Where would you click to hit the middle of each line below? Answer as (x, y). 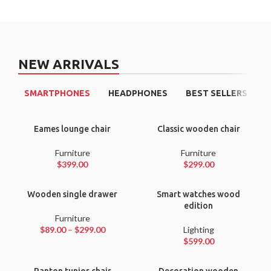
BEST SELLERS (216, 93)
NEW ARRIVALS (69, 64)
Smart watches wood (199, 194)
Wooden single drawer (72, 194)
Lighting (198, 230)
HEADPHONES (138, 93)
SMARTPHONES (57, 93)
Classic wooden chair (198, 129)
